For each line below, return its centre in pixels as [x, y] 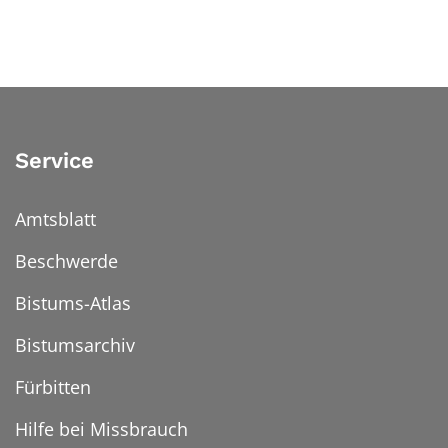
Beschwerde [66, 260]
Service [54, 160]
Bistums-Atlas [73, 302]
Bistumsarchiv [75, 344]
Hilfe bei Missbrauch [101, 428]
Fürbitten [53, 386]
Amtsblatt [55, 218]
